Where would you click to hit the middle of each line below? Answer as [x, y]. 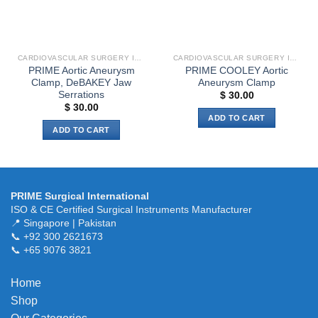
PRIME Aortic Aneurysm [81, 70]
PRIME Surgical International [80, 196]
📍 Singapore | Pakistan [64, 223]
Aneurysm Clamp [237, 82]
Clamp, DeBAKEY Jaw [81, 82]
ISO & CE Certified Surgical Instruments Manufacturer [131, 209]
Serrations [81, 94]
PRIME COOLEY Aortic [237, 70]
